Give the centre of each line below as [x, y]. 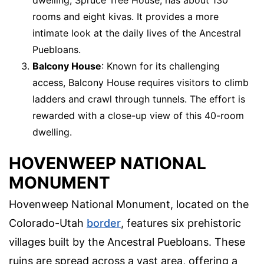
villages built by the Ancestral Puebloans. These [127, 242]
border [104, 223]
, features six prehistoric [181, 223]
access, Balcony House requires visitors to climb [141, 82]
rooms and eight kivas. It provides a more [126, 16]
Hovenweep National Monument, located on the [129, 204]
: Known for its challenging [161, 66]
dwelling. [52, 132]
